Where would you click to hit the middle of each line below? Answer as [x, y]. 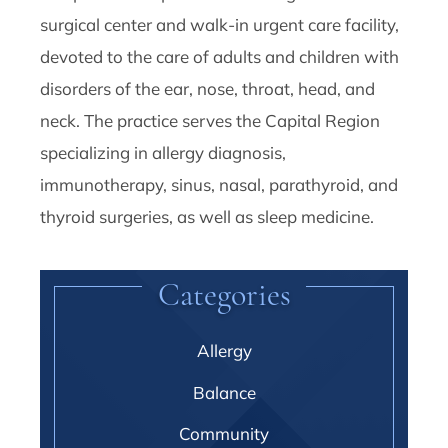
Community [224, 434]
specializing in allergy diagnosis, [163, 153]
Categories [224, 295]
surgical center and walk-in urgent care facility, [220, 25]
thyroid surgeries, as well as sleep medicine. [207, 217]
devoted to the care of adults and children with [220, 57]
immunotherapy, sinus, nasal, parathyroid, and [219, 185]
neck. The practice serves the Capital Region [210, 121]
